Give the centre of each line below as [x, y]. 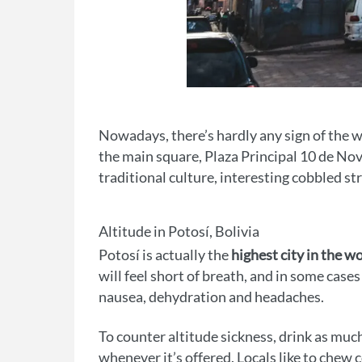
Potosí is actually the [165, 255]
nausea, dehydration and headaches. [211, 297]
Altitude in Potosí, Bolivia [179, 232]
